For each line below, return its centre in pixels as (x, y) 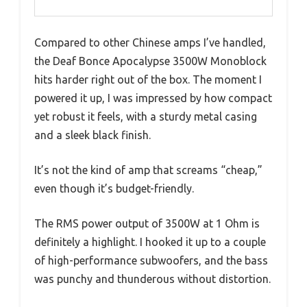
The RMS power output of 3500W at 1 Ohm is (147, 224)
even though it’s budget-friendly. (114, 189)
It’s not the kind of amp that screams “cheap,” (148, 170)
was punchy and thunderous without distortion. (152, 279)
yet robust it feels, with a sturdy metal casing (146, 117)
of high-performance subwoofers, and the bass (151, 261)
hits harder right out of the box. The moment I (148, 80)
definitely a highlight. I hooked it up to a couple (150, 242)
